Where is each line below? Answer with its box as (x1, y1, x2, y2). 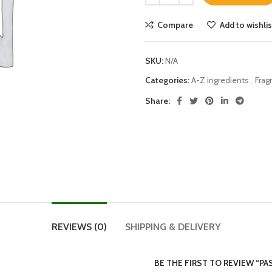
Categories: (145, 75, 189, 86)
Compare (157, 19, 194, 30)
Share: (145, 95, 170, 106)
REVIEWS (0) (51, 221, 107, 233)
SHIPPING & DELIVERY (124, 221, 221, 233)
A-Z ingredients (191, 75, 249, 86)
